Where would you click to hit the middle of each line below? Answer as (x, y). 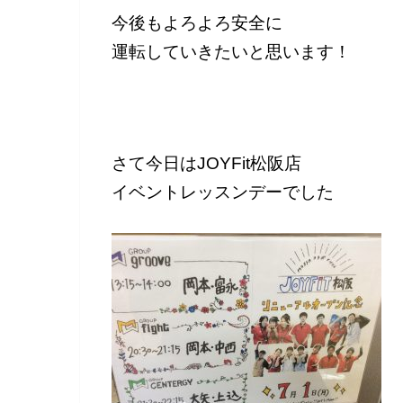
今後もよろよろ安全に (197, 23)
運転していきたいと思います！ (231, 52)
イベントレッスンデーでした (223, 192)
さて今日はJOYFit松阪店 (206, 163)
